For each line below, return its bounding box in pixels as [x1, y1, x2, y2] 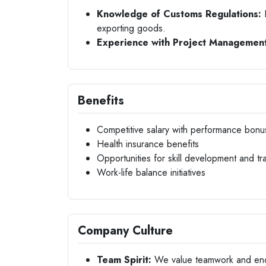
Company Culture [78, 222, 173, 239]
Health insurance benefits [97, 137, 199, 151]
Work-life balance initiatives [97, 166, 205, 179]
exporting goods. [97, 21, 166, 35]
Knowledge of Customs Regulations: [97, 7, 261, 21]
